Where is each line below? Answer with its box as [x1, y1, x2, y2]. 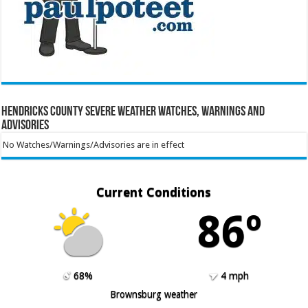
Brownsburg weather [110, 288, 198, 300]
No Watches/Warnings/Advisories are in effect [2, 139, 184, 150]
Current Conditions [96, 184, 212, 199]
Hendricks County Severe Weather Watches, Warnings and [1, 104, 265, 119]
